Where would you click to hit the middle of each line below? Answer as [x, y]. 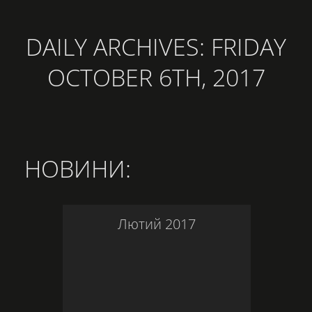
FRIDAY [249, 47]
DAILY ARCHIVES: [118, 47]
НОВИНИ [75, 169]
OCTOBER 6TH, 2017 [156, 77]
